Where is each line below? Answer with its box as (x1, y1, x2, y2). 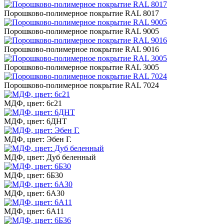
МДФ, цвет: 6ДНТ (4, 116, 67, 125)
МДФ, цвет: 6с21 (4, 98, 62, 107)
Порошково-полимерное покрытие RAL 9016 (4, 44, 159, 53)
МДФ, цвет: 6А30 (4, 188, 64, 197)
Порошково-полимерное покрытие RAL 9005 (4, 26, 159, 35)
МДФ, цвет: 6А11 (4, 206, 64, 215)
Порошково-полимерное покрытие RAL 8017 (4, 8, 159, 17)
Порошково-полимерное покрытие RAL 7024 (4, 80, 159, 89)
